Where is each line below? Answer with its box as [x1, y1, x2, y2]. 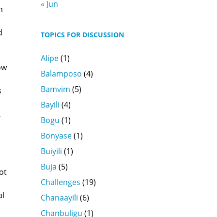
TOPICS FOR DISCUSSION [40, 30, 124, 39]
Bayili [40, 99, 60, 110]
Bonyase [40, 130, 72, 141]
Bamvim [40, 83, 70, 94]
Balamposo [40, 68, 82, 79]
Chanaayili [40, 192, 78, 203]
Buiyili [40, 145, 62, 156]
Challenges [40, 176, 80, 187]
